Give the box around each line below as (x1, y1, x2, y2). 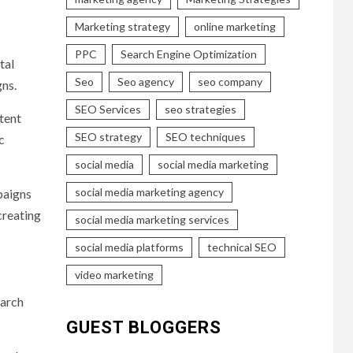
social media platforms (74, 240, 184, 254)
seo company (197, 74, 262, 88)
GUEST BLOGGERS (65, 317, 221, 337)
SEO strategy (74, 129, 142, 143)
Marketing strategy (74, 19, 170, 33)
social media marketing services (74, 212, 229, 226)
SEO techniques (165, 129, 246, 143)
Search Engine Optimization (120, 46, 257, 61)
